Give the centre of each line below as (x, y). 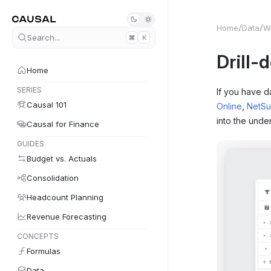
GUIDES (31, 144)
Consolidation (53, 178)
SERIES (29, 90)
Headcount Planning (65, 197)
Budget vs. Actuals (62, 158)
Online (229, 106)
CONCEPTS (38, 236)
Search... (44, 38)
